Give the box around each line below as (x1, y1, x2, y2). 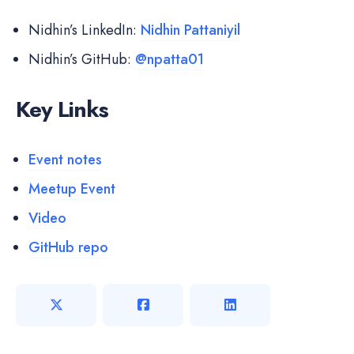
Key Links (16, 92, 108, 126)
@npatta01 (135, 48, 204, 70)
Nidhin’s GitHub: (28, 48, 135, 70)
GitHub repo (28, 236, 108, 258)
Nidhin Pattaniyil (141, 19, 240, 40)
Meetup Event (28, 178, 115, 199)
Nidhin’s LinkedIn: (28, 19, 141, 40)
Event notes (28, 149, 102, 170)
